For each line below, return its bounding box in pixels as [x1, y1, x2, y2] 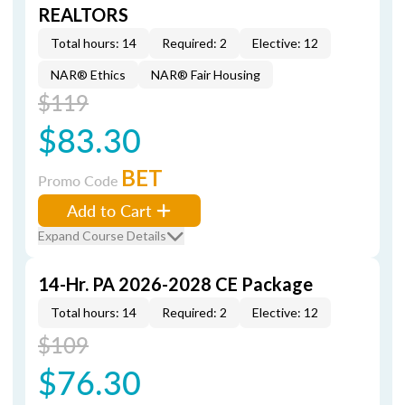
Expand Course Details [38, 228, 166, 243]
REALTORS [38, 4, 128, 25]
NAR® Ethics [51, 67, 126, 82]
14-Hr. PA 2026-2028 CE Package [38, 273, 313, 295]
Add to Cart [67, 199, 152, 221]
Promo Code [38, 170, 121, 191]
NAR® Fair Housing [151, 67, 260, 82]
